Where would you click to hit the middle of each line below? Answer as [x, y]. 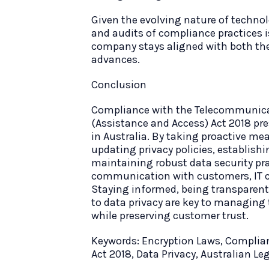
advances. [116, 59]
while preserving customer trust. [170, 216]
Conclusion [119, 85]
